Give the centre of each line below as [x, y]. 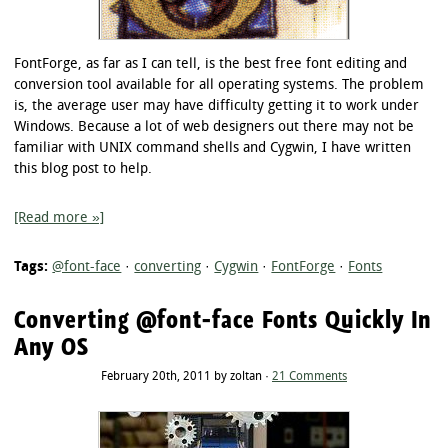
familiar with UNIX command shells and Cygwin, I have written [213, 148]
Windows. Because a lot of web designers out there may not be [214, 127]
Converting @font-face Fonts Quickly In [223, 319]
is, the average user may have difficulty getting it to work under [217, 106]
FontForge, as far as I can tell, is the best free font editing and [211, 64]
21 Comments [309, 376]
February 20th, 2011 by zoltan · [186, 376]
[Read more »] [59, 218]
